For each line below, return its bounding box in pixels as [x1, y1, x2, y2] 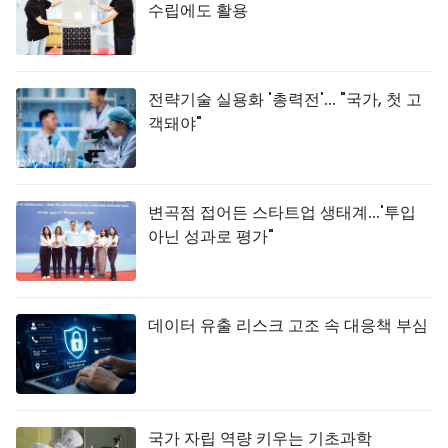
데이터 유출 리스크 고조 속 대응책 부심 [148, 314, 428, 337]
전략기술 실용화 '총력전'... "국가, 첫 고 [148, 88, 422, 111]
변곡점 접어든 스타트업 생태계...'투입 [148, 201, 416, 224]
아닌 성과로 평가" [148, 225, 274, 248]
